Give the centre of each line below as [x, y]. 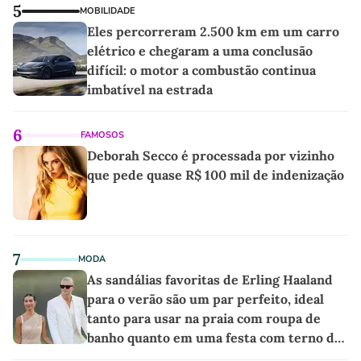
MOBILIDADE [107, 11]
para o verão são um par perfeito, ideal [205, 299]
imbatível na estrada [150, 90]
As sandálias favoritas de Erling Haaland [210, 280]
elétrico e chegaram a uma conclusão [200, 51]
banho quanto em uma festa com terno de [214, 338]
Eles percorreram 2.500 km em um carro [213, 32]
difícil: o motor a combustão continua [201, 71]
